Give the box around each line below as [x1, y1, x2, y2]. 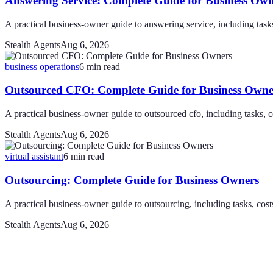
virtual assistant [5, 151, 63, 162]
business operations [5, 61, 79, 72]
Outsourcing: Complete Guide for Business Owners [5, 173, 259, 186]
